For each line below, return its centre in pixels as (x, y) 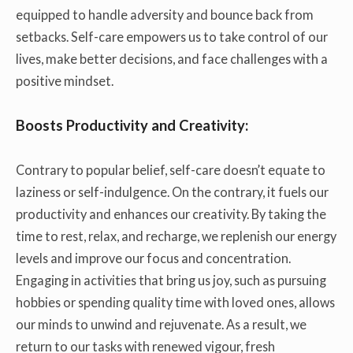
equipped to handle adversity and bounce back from (165, 14)
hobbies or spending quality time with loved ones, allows (175, 302)
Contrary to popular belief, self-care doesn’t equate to (171, 169)
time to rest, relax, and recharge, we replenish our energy (176, 236)
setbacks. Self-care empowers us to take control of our (172, 36)
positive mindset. (65, 80)
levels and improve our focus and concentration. (153, 258)
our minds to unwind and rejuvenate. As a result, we (161, 324)
